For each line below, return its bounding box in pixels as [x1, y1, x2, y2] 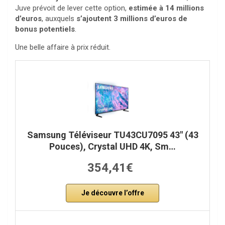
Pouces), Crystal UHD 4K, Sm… [49, 141, 176, 152]
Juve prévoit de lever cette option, [15, 4, 129, 13]
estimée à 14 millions [129, 4, 204, 13]
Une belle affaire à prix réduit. [15, 43, 110, 52]
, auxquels [42, 14, 76, 24]
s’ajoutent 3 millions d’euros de [76, 14, 187, 24]
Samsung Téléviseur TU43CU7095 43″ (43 [27, 130, 198, 141]
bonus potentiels [15, 25, 75, 34]
